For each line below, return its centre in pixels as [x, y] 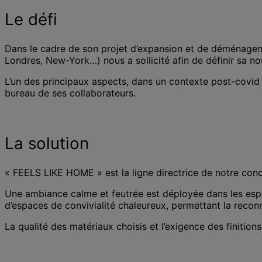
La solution [47, 144]
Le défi [31, 20]
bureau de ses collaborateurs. [70, 93]
